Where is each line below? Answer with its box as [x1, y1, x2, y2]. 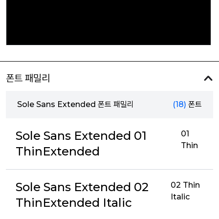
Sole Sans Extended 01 [16, 129, 147, 143]
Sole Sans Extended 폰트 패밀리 [17, 100, 134, 109]
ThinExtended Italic [16, 196, 132, 210]
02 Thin [170, 180, 200, 190]
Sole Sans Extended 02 [16, 180, 149, 194]
